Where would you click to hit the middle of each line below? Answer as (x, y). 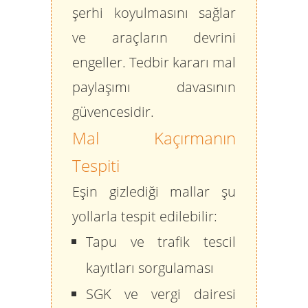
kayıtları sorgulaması (150, 268)
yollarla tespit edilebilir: (145, 216)
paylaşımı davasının (154, 87)
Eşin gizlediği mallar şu (154, 191)
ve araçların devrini (154, 37)
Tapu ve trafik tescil (161, 242)
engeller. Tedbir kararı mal (154, 62)
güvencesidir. (113, 112)
